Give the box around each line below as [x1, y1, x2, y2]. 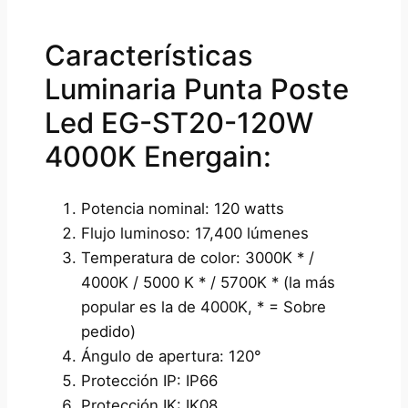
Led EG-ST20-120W [44, 106, 313, 140]
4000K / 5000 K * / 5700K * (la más [80, 272, 335, 291]
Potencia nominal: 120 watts [80, 199, 284, 218]
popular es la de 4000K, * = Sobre [80, 297, 326, 316]
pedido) [80, 321, 136, 341]
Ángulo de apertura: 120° [80, 346, 261, 365]
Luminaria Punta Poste [44, 72, 349, 107]
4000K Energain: [44, 139, 271, 174]
